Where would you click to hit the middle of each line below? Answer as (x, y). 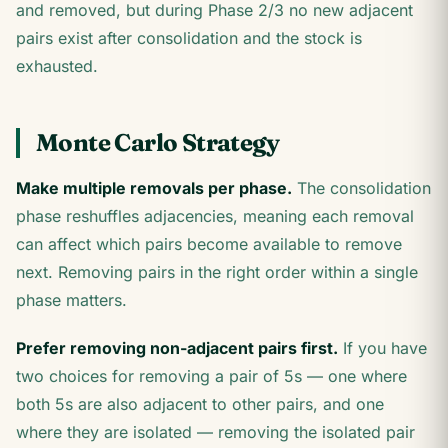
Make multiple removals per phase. (154, 188)
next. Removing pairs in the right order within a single (217, 272)
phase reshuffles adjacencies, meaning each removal (215, 216)
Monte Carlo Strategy (157, 142)
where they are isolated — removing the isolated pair (215, 432)
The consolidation (361, 188)
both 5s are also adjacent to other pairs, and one (200, 404)
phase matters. (71, 300)
